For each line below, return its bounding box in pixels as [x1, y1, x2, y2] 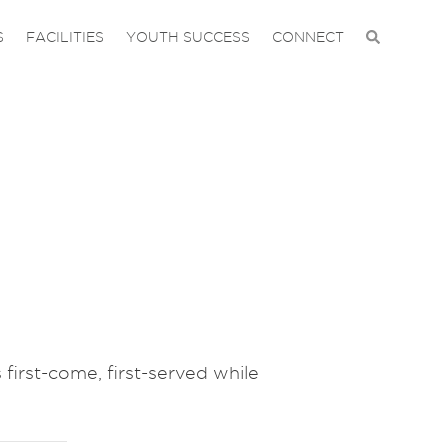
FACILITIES [26, 29, 104, 46]
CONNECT [272, 29, 344, 46]
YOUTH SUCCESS [126, 29, 250, 46]
